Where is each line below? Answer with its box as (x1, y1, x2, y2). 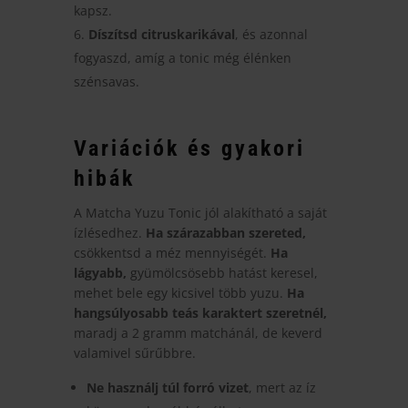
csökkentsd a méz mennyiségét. (73, 243, 270, 261)
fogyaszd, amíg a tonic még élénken (73, 48, 291, 66)
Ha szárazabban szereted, (145, 223, 306, 241)
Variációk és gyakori (73, 135, 305, 161)
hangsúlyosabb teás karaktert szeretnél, (73, 303, 327, 321)
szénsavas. (73, 72, 139, 90)
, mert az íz (248, 378, 316, 396)
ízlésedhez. (73, 223, 146, 241)
